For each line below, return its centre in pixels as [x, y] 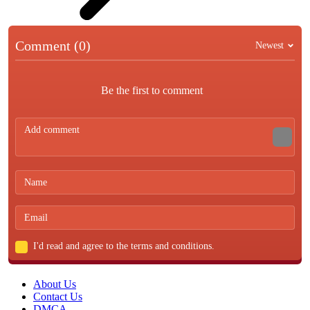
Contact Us [58, 296]
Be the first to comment [152, 90]
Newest [270, 46]
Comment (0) [53, 45]
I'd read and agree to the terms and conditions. [124, 246]
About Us [55, 284]
